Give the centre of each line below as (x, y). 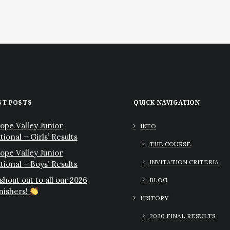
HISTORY (154, 198)
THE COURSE (170, 144)
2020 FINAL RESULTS (183, 216)
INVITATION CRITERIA (184, 162)
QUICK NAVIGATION (167, 103)
